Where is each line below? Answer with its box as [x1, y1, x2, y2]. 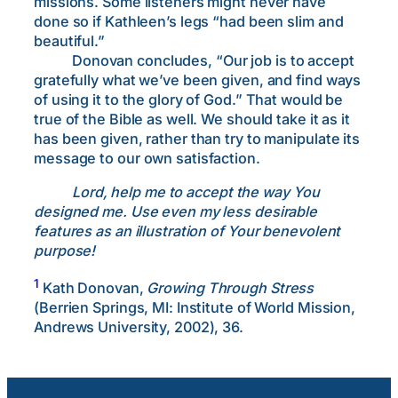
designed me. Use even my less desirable [34, 203, 318, 221]
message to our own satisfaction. [34, 149, 260, 168]
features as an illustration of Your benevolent [34, 222, 341, 241]
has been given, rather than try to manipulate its [34, 130, 361, 148]
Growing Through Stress [147, 278, 314, 297]
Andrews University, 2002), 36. [34, 317, 243, 336]
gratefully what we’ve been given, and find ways [34, 71, 362, 90]
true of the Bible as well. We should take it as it [34, 110, 350, 129]
